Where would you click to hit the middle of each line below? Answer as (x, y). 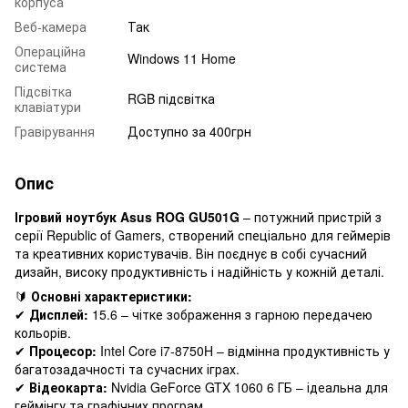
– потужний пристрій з (311, 216)
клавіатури (48, 106)
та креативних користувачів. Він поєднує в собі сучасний (191, 253)
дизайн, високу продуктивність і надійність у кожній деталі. (199, 271)
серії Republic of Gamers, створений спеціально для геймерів (203, 235)
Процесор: (63, 350)
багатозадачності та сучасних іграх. (127, 368)
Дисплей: (59, 314)
